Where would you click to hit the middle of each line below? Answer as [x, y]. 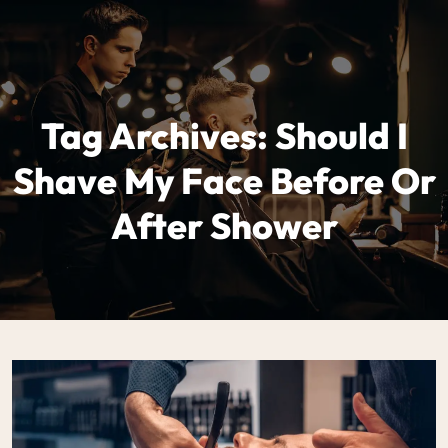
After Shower [224, 225]
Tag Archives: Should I [224, 135]
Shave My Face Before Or [224, 180]
